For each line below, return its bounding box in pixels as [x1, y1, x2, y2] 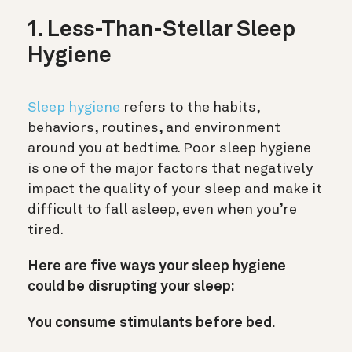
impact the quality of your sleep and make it [27, 182, 322, 197]
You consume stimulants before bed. [27, 316, 276, 331]
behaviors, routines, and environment [27, 121, 280, 136]
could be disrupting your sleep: [27, 280, 234, 295]
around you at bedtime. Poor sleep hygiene [27, 141, 311, 156]
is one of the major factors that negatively [27, 162, 313, 177]
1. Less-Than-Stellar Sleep [27, 20, 295, 42]
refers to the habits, [120, 101, 260, 115]
